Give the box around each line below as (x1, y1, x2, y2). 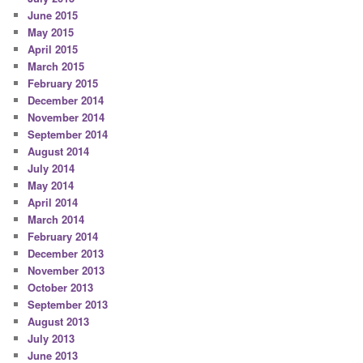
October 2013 (28, 279, 94, 295)
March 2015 (28, 58, 85, 74)
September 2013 (28, 296, 109, 312)
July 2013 (28, 330, 75, 346)
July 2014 (28, 160, 75, 176)
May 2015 (28, 23, 75, 40)
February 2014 (28, 228, 99, 244)
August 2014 (28, 143, 90, 159)
